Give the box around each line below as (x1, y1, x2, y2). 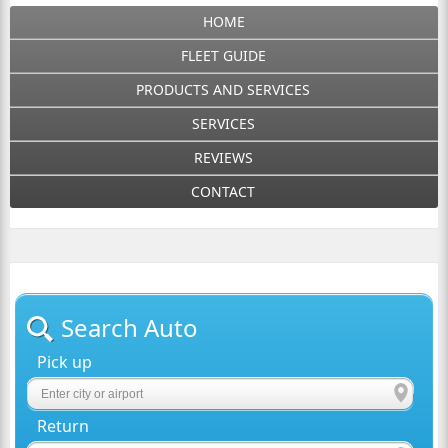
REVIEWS (193, 148, 253, 167)
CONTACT (191, 182, 256, 201)
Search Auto (61, 311, 199, 344)
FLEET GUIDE (180, 46, 266, 65)
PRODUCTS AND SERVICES (136, 80, 311, 99)
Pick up (37, 351, 93, 373)
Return (37, 415, 90, 437)
